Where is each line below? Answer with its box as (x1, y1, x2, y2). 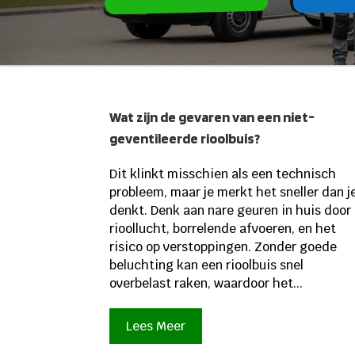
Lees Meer (126, 318, 186, 335)
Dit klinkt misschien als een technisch (109, 165, 337, 182)
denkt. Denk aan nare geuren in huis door (109, 201, 352, 219)
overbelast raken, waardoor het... (109, 274, 303, 292)
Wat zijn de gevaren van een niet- (109, 108, 315, 125)
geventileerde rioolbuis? (109, 129, 261, 147)
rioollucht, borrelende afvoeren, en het (109, 219, 337, 237)
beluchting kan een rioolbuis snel (109, 256, 304, 273)
